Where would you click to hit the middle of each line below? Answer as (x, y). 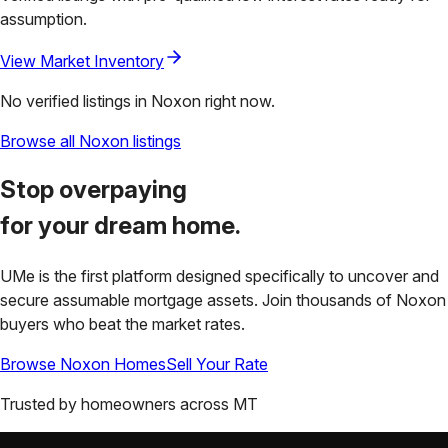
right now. (238, 100)
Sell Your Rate (217, 364)
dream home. (167, 226)
